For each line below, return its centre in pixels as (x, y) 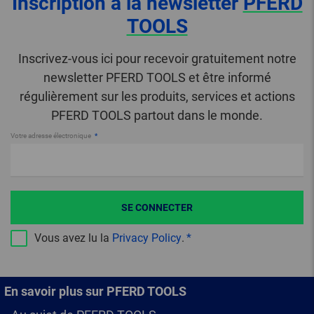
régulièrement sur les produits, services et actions (157, 97)
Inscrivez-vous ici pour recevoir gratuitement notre (157, 59)
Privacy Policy (147, 238)
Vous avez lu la (73, 238)
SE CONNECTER (157, 208)
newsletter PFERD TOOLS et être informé (157, 78)
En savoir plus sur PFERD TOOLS (95, 292)
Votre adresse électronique (52, 136)
